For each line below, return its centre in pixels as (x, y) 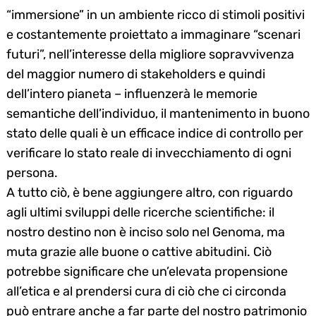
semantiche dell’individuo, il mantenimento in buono (158, 113)
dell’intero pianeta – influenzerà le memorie (132, 93)
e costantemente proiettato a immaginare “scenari (153, 34)
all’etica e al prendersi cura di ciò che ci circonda (146, 291)
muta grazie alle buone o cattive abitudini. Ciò (139, 251)
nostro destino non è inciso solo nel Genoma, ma (146, 232)
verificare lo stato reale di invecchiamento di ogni (149, 153)
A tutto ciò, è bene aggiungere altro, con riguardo (150, 192)
